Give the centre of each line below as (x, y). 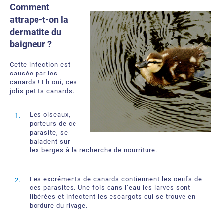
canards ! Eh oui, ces (44, 82)
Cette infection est (40, 64)
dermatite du (36, 32)
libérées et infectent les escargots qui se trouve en (113, 197)
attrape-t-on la (39, 19)
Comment (30, 7)
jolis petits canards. (42, 91)
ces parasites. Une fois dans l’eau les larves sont (110, 188)
